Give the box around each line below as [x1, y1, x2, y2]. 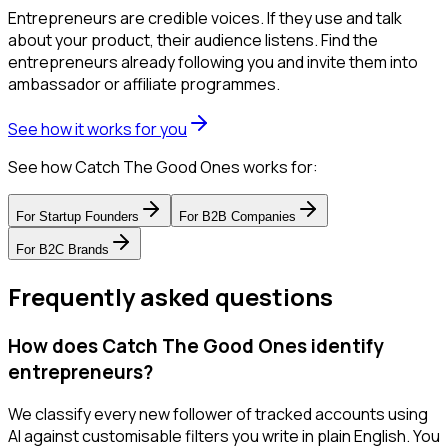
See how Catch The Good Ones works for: [8, 155, 318, 178]
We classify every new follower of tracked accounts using [8, 403, 428, 426]
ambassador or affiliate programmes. [8, 72, 280, 95]
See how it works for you [8, 117, 187, 140]
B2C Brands [39, 241, 109, 257]
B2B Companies [202, 208, 296, 224]
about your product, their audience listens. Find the [8, 28, 378, 51]
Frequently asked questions [8, 279, 333, 313]
